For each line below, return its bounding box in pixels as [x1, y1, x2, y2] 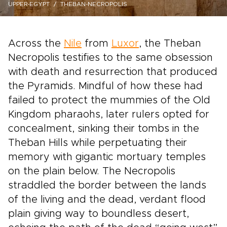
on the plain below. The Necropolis [8, 166, 175, 176]
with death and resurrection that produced [8, 67, 217, 77]
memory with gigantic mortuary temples [8, 152, 206, 162]
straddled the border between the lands [8, 180, 206, 191]
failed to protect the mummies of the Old [8, 95, 210, 105]
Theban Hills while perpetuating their [8, 138, 187, 148]
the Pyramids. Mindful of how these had [8, 81, 203, 91]
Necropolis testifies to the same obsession [8, 53, 213, 63]
